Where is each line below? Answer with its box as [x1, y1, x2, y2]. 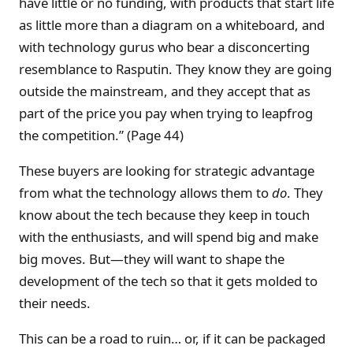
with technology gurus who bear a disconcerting [19, 38, 310, 57]
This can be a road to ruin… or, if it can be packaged [19, 329, 325, 347]
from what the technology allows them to [19, 183, 272, 202]
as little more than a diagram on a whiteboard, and [19, 16, 325, 35]
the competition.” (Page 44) [19, 126, 184, 145]
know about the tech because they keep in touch [19, 205, 310, 224]
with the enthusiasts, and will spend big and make [19, 227, 318, 246]
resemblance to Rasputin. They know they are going [19, 60, 332, 79]
